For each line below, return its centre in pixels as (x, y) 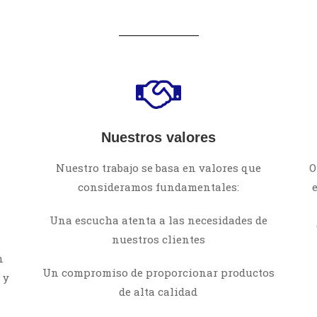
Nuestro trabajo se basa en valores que (158, 168)
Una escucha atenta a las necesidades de (158, 220)
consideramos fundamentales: (158, 187)
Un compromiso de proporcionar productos (158, 272)
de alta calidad (158, 292)
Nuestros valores (158, 137)
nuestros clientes (158, 239)
